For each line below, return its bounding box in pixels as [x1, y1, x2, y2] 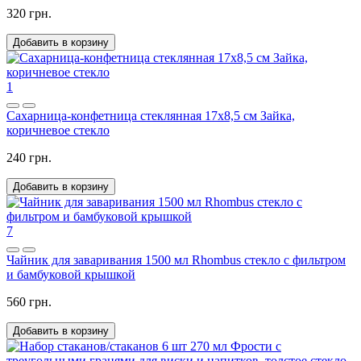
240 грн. [6, 150, 52, 164]
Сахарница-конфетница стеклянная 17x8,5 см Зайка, [6, 108, 295, 122]
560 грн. [6, 294, 52, 309]
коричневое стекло [6, 122, 110, 137]
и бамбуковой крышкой [6, 267, 135, 281]
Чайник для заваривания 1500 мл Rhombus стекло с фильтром [6, 252, 346, 267]
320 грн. [6, 6, 52, 20]
